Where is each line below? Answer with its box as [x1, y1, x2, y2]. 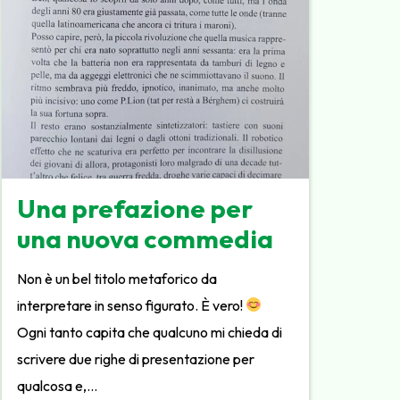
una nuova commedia [17, 222, 274, 255]
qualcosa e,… [17, 376, 98, 395]
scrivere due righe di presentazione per [17, 349, 255, 368]
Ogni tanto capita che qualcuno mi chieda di [17, 322, 283, 341]
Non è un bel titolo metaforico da [17, 269, 218, 287]
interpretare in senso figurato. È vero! [17, 296, 246, 314]
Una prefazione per [17, 192, 254, 225]
